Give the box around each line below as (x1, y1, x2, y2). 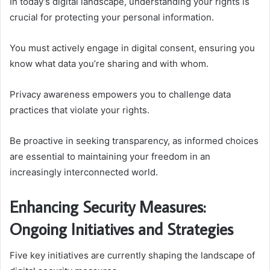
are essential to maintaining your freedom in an (10, 150, 210, 162)
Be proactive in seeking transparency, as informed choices (10, 134, 259, 146)
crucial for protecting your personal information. (10, 11, 214, 23)
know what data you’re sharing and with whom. (10, 57, 209, 69)
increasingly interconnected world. (10, 166, 158, 178)
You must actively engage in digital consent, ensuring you (10, 42, 255, 54)
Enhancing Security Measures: (10, 195, 206, 217)
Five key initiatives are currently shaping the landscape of (10, 250, 255, 262)
